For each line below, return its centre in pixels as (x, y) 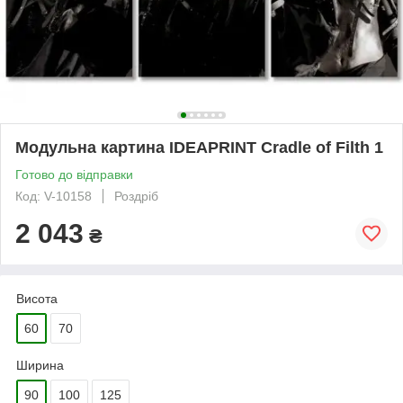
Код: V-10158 (54, 196)
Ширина (40, 365)
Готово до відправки (74, 174)
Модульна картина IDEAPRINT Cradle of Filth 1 (199, 147)
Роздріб (136, 196)
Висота (37, 298)
